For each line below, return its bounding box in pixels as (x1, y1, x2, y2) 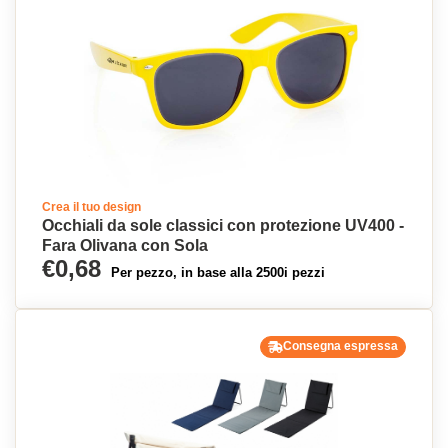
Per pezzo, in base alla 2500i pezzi (111, 265, 325, 280)
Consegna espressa (283, 339, 398, 353)
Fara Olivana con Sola (42, 237, 208, 254)
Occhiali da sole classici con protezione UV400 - (42, 217, 404, 234)
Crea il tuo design (42, 200, 141, 214)
